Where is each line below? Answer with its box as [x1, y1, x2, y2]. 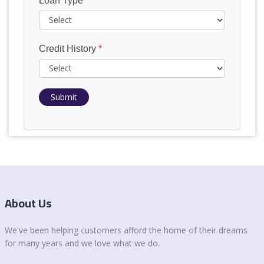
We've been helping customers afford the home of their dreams [5, 225, 247, 236]
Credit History [39, 43, 98, 54]
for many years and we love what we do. [5, 237, 160, 249]
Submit [51, 91, 77, 103]
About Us [5, 192, 52, 214]
